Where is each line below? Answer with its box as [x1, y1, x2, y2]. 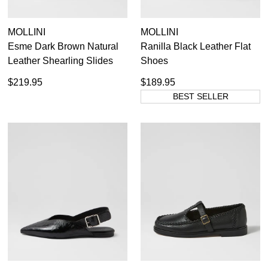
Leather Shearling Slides [8, 55, 113, 66]
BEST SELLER [172, 91, 229, 101]
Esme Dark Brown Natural [8, 41, 118, 51]
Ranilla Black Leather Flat [141, 41, 251, 51]
